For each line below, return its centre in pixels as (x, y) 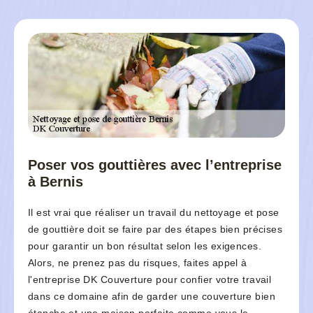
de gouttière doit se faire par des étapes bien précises (155, 230)
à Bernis (56, 182)
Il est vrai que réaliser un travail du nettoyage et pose (154, 213)
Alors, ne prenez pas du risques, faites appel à (138, 263)
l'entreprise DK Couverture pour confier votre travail (150, 280)
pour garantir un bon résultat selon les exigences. (145, 246)
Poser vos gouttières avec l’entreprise (155, 165)
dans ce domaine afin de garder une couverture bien (152, 297)
